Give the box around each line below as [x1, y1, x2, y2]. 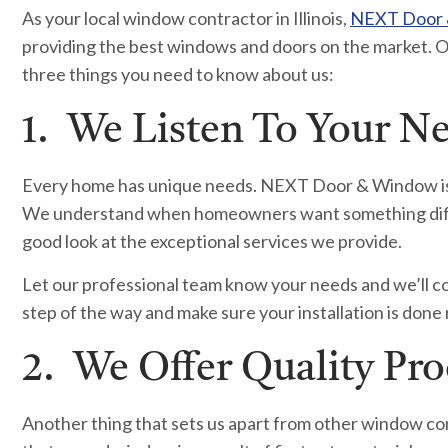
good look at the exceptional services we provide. [22, 230, 402, 252]
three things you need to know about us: [22, 63, 334, 85]
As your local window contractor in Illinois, [22, 7, 350, 29]
